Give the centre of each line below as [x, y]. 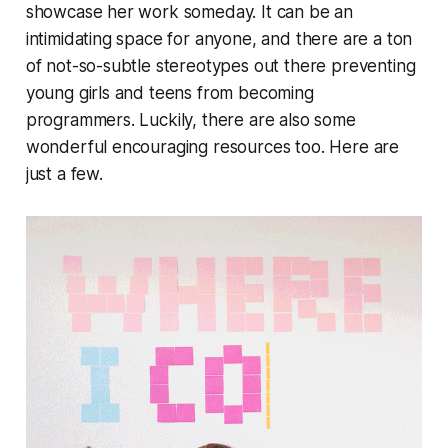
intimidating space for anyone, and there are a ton [219, 39]
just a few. [64, 174]
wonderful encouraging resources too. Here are [212, 147]
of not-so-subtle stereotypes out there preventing [220, 66]
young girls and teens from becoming [169, 93]
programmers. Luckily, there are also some [190, 120]
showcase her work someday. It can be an [189, 12]
